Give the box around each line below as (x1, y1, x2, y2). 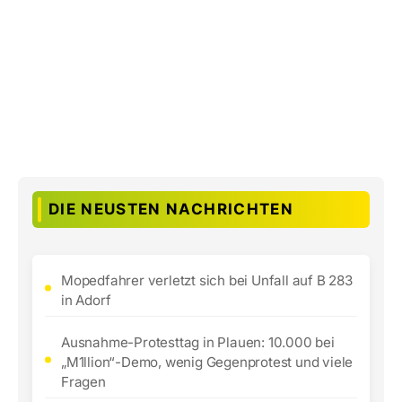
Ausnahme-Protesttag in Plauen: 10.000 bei (61, 334, 335, 351)
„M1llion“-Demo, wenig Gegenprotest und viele (61, 354, 354, 371)
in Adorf (61, 292, 111, 309)
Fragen (61, 373, 106, 390)
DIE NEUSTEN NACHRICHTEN (48, 200, 293, 218)
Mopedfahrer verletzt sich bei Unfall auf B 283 (61, 272, 353, 289)
